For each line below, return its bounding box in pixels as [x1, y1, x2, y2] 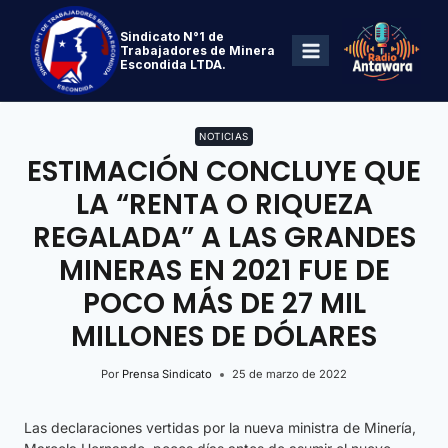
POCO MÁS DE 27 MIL [82, 284, 366, 324]
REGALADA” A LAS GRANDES [32, 218, 416, 258]
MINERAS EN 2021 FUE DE [58, 251, 390, 291]
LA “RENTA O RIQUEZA [75, 185, 373, 225]
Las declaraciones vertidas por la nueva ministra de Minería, [24, 419, 416, 437]
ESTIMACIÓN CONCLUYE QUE [27, 152, 421, 192]
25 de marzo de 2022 [232, 367, 348, 382]
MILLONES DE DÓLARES [71, 317, 377, 357]
